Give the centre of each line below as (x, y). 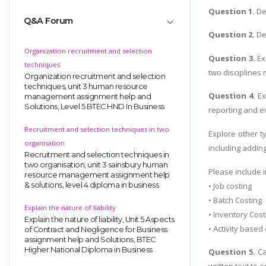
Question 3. (232, 58)
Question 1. (232, 11)
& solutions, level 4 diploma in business (91, 185)
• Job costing (230, 186)
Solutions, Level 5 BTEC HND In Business (94, 106)
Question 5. (232, 252)
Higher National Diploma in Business (88, 249)
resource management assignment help (97, 175)
